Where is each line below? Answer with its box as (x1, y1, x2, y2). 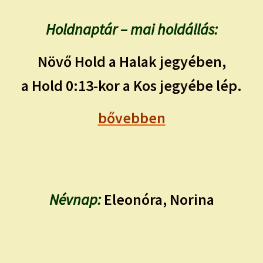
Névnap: (49, 190, 101, 210)
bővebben (97, 108, 166, 127)
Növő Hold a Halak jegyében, (37, 52, 226, 71)
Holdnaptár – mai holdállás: (45, 19, 218, 39)
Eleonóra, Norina (100, 190, 214, 210)
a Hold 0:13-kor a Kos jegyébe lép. (21, 76, 242, 95)
